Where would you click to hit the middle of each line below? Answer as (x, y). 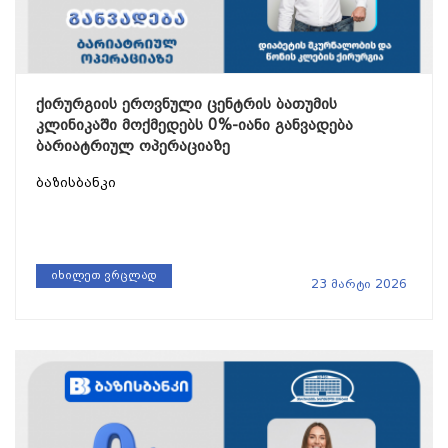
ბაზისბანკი (76, 182)
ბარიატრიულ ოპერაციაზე (133, 145)
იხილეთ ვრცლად (104, 275)
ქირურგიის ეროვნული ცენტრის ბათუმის (186, 103)
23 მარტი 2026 (359, 283)
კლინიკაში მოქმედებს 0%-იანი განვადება (194, 124)
